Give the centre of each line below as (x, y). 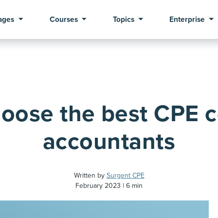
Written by (90, 175)
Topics (123, 20)
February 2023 (98, 186)
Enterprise (187, 20)
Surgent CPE (125, 175)
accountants (109, 142)
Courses (64, 20)
